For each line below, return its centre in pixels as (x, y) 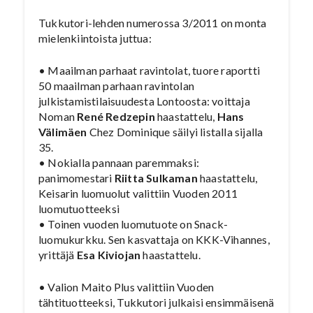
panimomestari (77, 178)
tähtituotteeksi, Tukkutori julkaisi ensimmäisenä (156, 302)
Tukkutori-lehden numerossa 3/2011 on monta (153, 23)
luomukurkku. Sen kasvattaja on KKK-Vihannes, (154, 239)
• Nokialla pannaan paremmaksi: (119, 162)
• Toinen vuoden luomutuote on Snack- (133, 224)
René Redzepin (116, 116)
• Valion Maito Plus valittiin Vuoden (126, 287)
